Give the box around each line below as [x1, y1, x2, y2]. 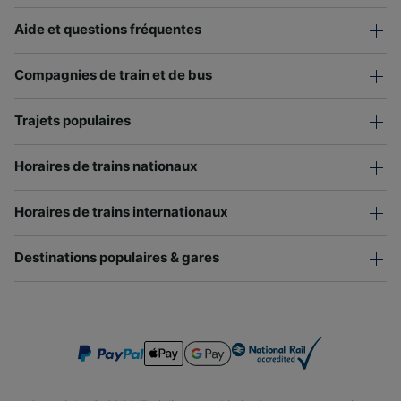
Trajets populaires [14, 111, 131, 129]
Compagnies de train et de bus [14, 65, 212, 83]
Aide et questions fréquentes [14, 20, 201, 38]
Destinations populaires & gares [14, 248, 219, 266]
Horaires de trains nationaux [14, 157, 198, 175]
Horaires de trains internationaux [14, 202, 228, 220]
